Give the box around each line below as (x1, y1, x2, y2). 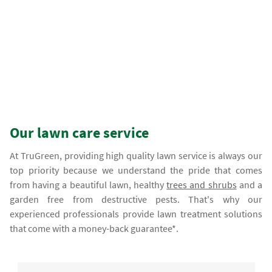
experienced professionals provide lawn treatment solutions (10, 208, 262, 220)
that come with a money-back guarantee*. (10, 222, 179, 235)
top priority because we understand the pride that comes (10, 164, 262, 177)
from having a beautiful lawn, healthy (10, 178, 167, 191)
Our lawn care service (10, 123, 149, 143)
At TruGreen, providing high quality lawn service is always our (10, 149, 262, 162)
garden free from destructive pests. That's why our (10, 193, 262, 206)
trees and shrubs (166, 178, 237, 191)
